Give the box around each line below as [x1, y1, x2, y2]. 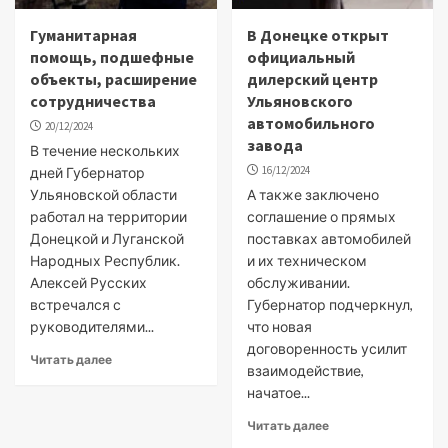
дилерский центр [246, 69, 378, 89]
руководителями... [30, 318, 154, 335]
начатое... [246, 384, 310, 401]
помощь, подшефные [30, 47, 194, 67]
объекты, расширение [30, 69, 197, 89]
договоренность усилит [246, 340, 407, 357]
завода [246, 135, 303, 155]
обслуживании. [246, 274, 350, 291]
